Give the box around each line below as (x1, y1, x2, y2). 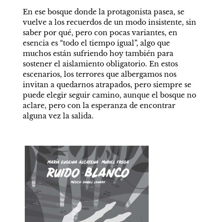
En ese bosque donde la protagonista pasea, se (22, 7, 184, 16)
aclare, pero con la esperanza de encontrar (22, 101, 175, 110)
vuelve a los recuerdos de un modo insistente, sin (22, 18, 196, 27)
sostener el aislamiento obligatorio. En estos (22, 59, 178, 68)
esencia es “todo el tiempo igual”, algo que (22, 39, 170, 48)
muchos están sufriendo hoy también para (22, 49, 173, 58)
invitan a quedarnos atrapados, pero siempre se (22, 80, 191, 89)
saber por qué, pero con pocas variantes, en (22, 28, 177, 37)
